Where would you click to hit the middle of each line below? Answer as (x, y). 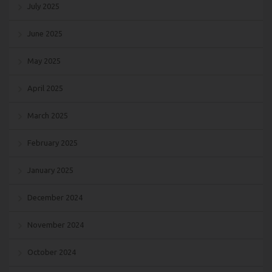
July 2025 (43, 6)
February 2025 (53, 142)
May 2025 (44, 60)
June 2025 (45, 33)
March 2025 (48, 115)
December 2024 (55, 197)
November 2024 (56, 224)
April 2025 (45, 88)
